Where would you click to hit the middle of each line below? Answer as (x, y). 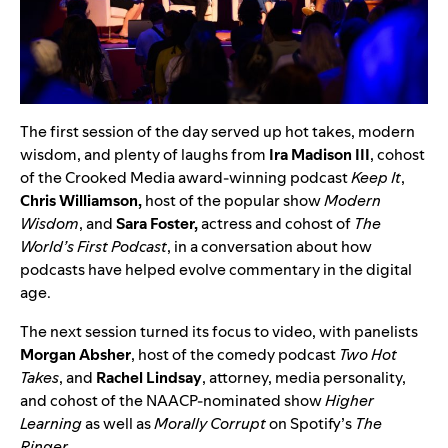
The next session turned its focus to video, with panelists (219, 331)
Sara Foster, (157, 223)
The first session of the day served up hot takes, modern (217, 131)
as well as (118, 423)
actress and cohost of (276, 223)
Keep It (376, 177)
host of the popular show (233, 200)
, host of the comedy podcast (233, 354)
